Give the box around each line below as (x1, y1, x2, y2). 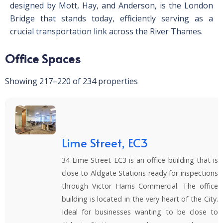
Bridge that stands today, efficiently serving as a (10, 13, 213, 24)
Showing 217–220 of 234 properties (5, 76, 138, 87)
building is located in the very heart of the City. (61, 194, 218, 204)
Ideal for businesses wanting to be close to (61, 207, 218, 217)
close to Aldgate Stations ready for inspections (61, 168, 218, 178)
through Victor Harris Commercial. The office (61, 181, 218, 191)
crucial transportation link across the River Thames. (10, 26, 203, 37)
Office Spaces (5, 50, 81, 67)
